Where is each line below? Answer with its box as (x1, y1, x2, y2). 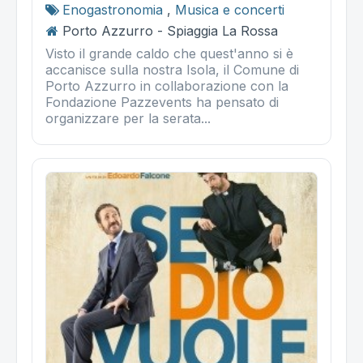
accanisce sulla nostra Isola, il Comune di (45, 61, 299, 78)
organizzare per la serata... (45, 109, 211, 126)
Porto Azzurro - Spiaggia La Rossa (62, 22, 278, 39)
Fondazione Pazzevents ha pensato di (45, 93, 279, 110)
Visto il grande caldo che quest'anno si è (45, 45, 293, 62)
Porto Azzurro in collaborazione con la (45, 77, 288, 94)
